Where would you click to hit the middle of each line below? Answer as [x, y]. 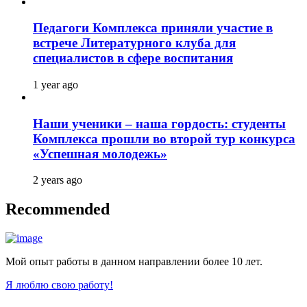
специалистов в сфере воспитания [133, 58]
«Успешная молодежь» [100, 153]
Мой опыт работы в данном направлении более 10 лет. [134, 262]
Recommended [58, 209]
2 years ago [58, 180]
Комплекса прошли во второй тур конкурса [164, 138]
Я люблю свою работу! [59, 285]
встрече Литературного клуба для [134, 43]
